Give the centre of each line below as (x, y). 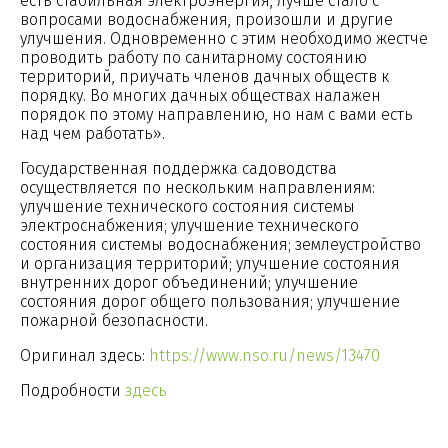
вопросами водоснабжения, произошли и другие (206, 19)
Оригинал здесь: (84, 355)
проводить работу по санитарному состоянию (193, 57)
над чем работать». (92, 133)
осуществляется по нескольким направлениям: (197, 187)
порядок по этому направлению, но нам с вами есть (216, 114)
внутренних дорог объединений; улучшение (189, 282)
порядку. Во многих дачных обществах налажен (200, 95)
